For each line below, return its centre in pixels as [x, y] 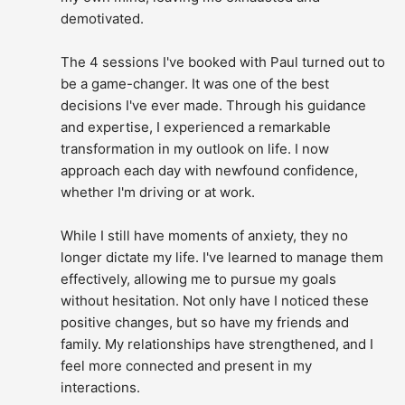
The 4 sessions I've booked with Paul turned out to [223, 62]
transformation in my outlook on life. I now [195, 149]
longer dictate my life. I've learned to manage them [222, 258]
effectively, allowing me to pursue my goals [199, 279]
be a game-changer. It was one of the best [195, 84]
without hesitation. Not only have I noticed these [215, 301]
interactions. [101, 388]
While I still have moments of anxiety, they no [205, 236]
